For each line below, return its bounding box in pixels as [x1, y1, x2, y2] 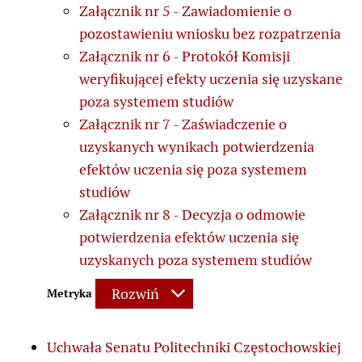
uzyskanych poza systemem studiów [79, 250, 312, 269]
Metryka [47, 284, 95, 301]
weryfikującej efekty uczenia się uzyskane [79, 69, 343, 88]
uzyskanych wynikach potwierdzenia [79, 137, 314, 156]
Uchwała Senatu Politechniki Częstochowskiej [47, 338, 341, 357]
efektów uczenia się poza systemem [79, 159, 307, 179]
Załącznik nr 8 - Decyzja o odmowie [79, 204, 305, 224]
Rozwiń [112, 284, 159, 303]
